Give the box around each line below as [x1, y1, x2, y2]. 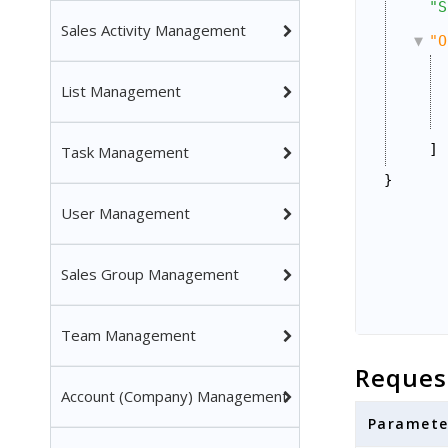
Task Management [61, 142, 189, 162]
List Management [61, 81, 181, 101]
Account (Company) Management [61, 386, 288, 406]
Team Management [61, 325, 196, 345]
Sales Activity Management [61, 20, 246, 40]
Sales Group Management [61, 264, 239, 284]
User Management [61, 203, 190, 223]
